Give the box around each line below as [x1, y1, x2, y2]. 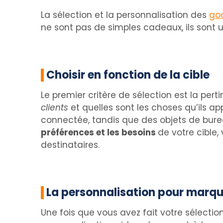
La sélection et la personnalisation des [41, 9, 209, 21]
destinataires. [41, 139, 100, 151]
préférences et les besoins [41, 126, 158, 138]
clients [41, 102, 68, 113]
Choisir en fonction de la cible [46, 67, 210, 83]
